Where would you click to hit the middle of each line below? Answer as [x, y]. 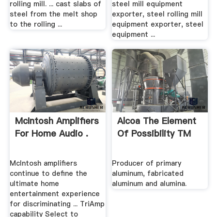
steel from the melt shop [53, 14]
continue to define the [48, 173]
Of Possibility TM [154, 134]
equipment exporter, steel [158, 24]
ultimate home [34, 183]
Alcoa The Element [157, 121]
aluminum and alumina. [149, 183]
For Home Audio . [51, 134]
